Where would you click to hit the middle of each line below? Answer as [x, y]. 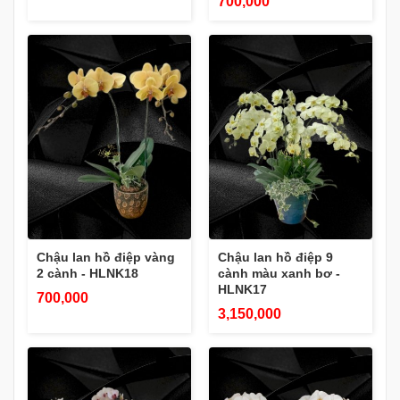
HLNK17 [242, 289]
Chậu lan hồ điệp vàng [106, 257]
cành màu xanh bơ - [279, 273]
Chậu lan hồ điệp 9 [275, 257]
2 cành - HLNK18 [87, 273]
